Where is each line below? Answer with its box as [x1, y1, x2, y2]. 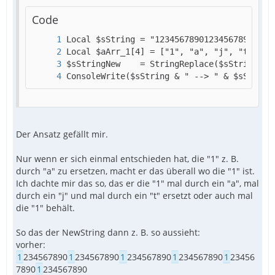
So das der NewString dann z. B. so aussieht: [16, 227, 200, 239]
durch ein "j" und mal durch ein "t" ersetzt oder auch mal [16, 190, 253, 202]
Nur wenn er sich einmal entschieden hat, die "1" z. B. [16, 153, 239, 165]
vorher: [16, 239, 45, 251]
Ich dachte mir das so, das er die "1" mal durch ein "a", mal [16, 177, 259, 190]
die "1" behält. [16, 202, 75, 214]
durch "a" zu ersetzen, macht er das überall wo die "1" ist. [16, 165, 255, 177]
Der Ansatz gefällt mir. [16, 128, 108, 141]
